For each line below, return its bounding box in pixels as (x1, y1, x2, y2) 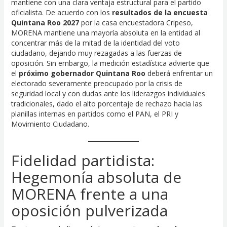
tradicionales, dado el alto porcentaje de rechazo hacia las (11, 99, 202, 109)
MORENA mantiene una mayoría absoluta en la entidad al (11, 28, 200, 38)
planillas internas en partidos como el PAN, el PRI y (11, 109, 178, 119)
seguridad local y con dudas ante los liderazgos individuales (11, 89, 205, 99)
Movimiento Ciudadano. (11, 119, 89, 129)
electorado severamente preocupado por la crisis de (11, 79, 182, 89)
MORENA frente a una (11, 183, 168, 204)
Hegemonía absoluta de (11, 166, 181, 187)
